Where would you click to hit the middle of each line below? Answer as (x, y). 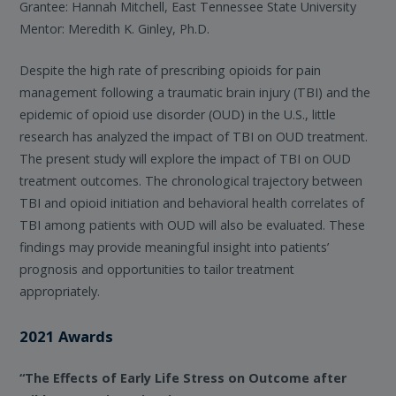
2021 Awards (67, 336)
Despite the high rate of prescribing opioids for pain (171, 70)
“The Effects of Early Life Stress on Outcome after (183, 377)
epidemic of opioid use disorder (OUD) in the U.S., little (178, 114)
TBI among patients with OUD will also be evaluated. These (193, 225)
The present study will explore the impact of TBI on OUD (186, 158)
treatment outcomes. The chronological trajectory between (191, 180)
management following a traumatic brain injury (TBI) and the (195, 92)
